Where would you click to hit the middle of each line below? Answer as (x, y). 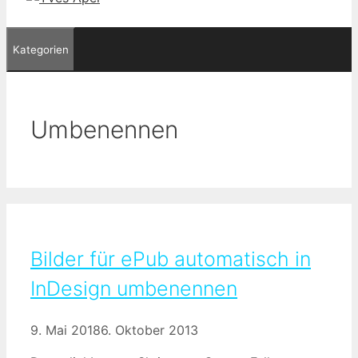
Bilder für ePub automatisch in (171, 259)
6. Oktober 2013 (149, 330)
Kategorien (41, 50)
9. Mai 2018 (66, 330)
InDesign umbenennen (134, 288)
